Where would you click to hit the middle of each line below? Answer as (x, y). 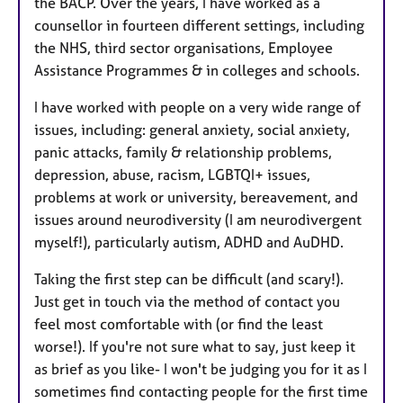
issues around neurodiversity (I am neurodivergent (198, 219)
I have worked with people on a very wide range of (197, 107)
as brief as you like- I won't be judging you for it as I (201, 368)
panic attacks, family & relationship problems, (183, 152)
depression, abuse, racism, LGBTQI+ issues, (172, 174)
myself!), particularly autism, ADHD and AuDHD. (189, 242)
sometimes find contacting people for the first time (201, 391)
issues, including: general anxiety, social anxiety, (192, 129)
